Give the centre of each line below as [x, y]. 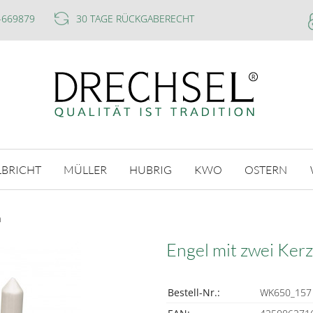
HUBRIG [151, 169]
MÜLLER [85, 169]
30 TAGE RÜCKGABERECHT [135, 19]
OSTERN [266, 169]
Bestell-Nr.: [194, 292]
